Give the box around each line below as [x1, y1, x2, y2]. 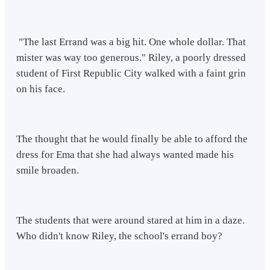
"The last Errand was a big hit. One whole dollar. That [16, 36, 246, 48]
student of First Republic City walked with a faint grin [16, 67, 246, 79]
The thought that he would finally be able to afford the [16, 133, 248, 145]
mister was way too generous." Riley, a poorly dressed [16, 51, 246, 63]
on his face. [16, 83, 66, 95]
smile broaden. [16, 165, 80, 177]
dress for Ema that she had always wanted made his [16, 149, 234, 161]
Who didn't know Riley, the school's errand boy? [16, 230, 223, 242]
